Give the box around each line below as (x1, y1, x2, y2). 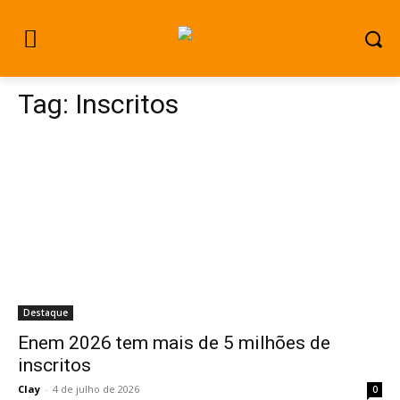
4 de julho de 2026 (53, 382, 139, 396)
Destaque (23, 306, 68, 319)
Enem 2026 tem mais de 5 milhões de (18, 332, 330, 354)
